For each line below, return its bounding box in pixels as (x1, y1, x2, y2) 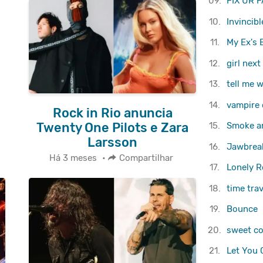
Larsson (87, 134, 137, 150)
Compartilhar (119, 153, 173, 164)
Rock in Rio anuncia (52, 105, 173, 120)
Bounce (226, 204, 258, 214)
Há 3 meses (49, 153, 97, 164)
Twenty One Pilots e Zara (36, 120, 188, 135)
